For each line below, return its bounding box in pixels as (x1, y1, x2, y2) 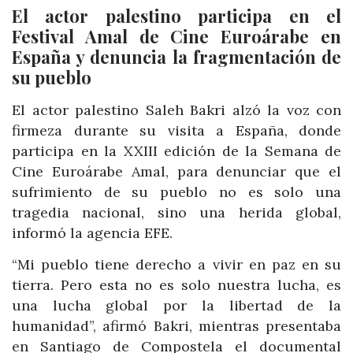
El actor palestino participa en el (12, 4, 341, 28)
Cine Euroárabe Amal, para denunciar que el (12, 162, 341, 181)
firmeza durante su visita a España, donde (12, 121, 341, 140)
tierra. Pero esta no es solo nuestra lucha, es (12, 275, 341, 294)
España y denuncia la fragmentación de (12, 45, 341, 69)
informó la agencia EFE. (12, 224, 173, 243)
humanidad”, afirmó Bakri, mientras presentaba (12, 316, 341, 335)
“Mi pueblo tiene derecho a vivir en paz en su (12, 255, 341, 273)
